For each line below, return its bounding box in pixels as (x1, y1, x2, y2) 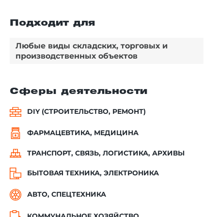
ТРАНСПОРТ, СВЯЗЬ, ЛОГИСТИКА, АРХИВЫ (27, 148, 185, 157)
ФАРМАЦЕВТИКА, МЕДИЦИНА (27, 128, 139, 138)
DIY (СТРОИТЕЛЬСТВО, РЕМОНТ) (27, 107, 146, 116)
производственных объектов (15, 51, 138, 61)
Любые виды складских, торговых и (15, 41, 168, 50)
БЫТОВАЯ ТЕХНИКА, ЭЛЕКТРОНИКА (27, 169, 159, 178)
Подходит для (10, 19, 95, 27)
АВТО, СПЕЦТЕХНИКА (27, 190, 106, 199)
